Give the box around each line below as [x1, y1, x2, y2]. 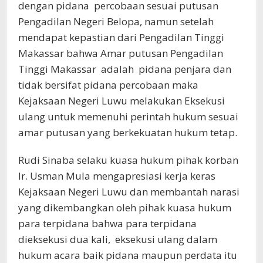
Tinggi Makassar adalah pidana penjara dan [18, 62, 231, 76]
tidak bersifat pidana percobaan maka [18, 78, 198, 92]
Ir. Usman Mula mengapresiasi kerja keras [18, 169, 215, 183]
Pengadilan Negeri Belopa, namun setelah [18, 15, 214, 29]
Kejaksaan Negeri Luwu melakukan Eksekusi [18, 94, 225, 108]
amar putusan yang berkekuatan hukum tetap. [18, 126, 237, 140]
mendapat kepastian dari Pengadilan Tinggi [18, 31, 224, 45]
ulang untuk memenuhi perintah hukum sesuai [18, 110, 238, 124]
